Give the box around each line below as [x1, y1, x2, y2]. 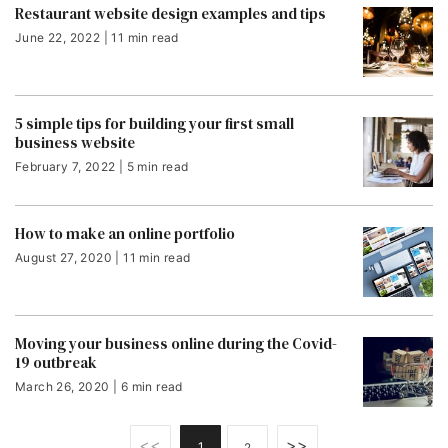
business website [15, 132, 135, 153]
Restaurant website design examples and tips [15, 3, 326, 24]
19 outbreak [15, 352, 97, 373]
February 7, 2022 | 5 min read [15, 159, 189, 174]
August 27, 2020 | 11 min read [15, 250, 191, 265]
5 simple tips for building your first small [15, 113, 294, 134]
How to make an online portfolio [15, 223, 235, 244]
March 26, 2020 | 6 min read [15, 379, 183, 394]
